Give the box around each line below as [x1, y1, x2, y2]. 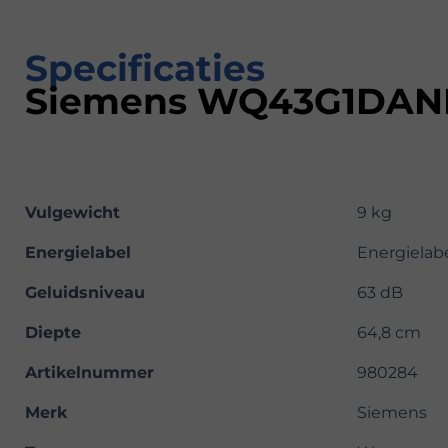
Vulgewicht [25, 203, 120, 223]
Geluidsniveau [25, 283, 145, 303]
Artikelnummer [25, 363, 154, 383]
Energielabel [25, 243, 131, 263]
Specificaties [25, 46, 265, 91]
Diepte [25, 323, 81, 343]
